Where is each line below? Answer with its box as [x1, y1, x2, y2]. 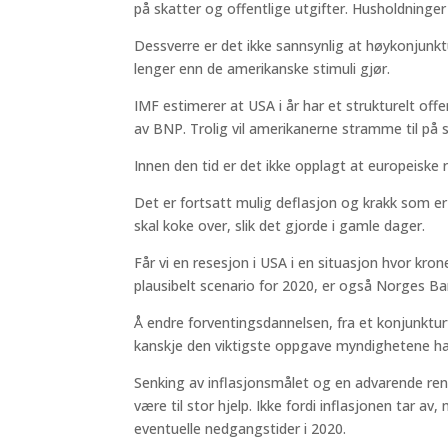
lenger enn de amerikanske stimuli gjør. [134, 58, 391, 78]
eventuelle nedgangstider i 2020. [134, 418, 347, 438]
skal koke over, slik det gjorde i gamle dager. [134, 215, 426, 235]
